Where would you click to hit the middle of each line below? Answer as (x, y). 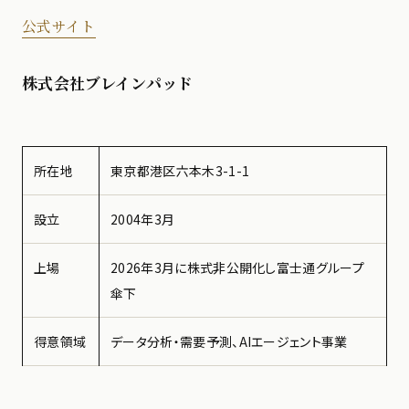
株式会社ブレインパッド (108, 82)
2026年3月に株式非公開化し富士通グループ (238, 267)
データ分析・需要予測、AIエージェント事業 (229, 341)
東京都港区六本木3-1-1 (180, 170)
